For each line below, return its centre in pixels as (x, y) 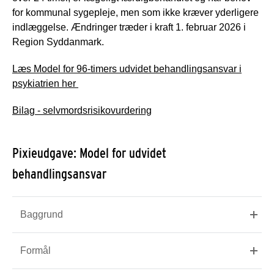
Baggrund (42, 214)
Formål (35, 250)
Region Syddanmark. (58, 42)
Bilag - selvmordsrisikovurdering (82, 110)
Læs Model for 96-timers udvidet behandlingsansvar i (127, 68)
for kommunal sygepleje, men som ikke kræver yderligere (135, 12)
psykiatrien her (45, 83)
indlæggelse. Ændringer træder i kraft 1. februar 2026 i (129, 27)
